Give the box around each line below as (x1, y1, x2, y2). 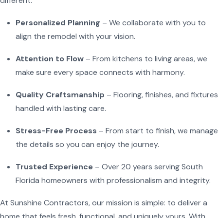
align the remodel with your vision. (16, 31, 135, 41)
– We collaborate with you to (100, 17, 206, 28)
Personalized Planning (16, 17, 100, 28)
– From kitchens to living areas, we (84, 53, 207, 64)
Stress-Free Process (16, 125, 97, 136)
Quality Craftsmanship (16, 89, 105, 100)
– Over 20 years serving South (93, 161, 203, 172)
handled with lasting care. (16, 103, 106, 113)
